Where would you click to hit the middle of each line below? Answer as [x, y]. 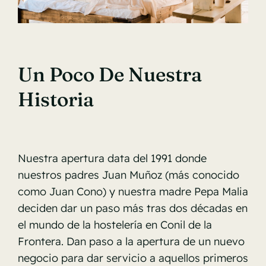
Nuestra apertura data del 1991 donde [112, 158]
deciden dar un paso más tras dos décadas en [132, 208]
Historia [56, 99]
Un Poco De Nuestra [110, 74]
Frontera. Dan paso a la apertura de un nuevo [131, 241]
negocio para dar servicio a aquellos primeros [133, 258]
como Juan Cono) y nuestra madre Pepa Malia [133, 191]
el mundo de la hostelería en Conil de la [115, 224]
